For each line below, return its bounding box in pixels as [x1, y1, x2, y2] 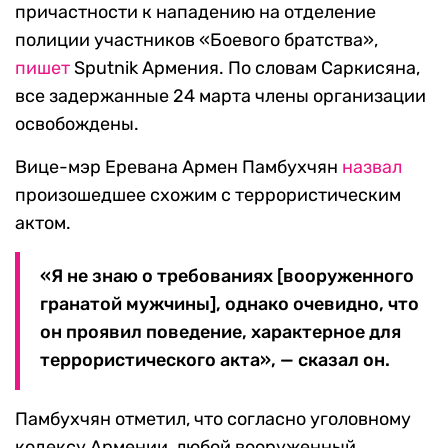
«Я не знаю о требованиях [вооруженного [40, 265, 414, 288]
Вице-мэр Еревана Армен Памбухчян [15, 156, 342, 179]
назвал [342, 156, 402, 179]
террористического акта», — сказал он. [40, 349, 390, 372]
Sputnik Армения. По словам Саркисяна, [70, 57, 420, 80]
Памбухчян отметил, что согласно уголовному [15, 408, 411, 431]
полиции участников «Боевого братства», [15, 29, 378, 52]
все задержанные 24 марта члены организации [15, 85, 426, 108]
